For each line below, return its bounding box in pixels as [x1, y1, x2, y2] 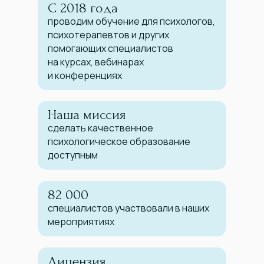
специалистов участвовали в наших [48, 202, 209, 215]
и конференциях [48, 69, 122, 82]
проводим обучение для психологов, [48, 15, 215, 28]
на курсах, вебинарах [48, 55, 144, 69]
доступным [48, 148, 98, 162]
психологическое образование [48, 135, 190, 148]
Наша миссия [48, 107, 126, 123]
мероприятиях [48, 215, 114, 229]
